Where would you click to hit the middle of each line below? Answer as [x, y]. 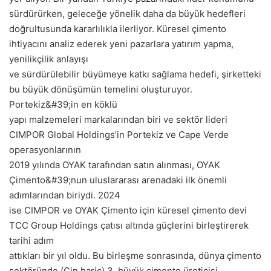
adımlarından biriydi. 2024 [65, 195]
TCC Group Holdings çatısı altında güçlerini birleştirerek [129, 225]
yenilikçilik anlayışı [49, 59]
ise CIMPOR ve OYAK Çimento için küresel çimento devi [128, 210]
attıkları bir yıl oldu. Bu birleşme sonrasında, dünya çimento [135, 256]
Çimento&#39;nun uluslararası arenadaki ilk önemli [118, 180]
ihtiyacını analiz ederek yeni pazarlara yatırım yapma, [121, 44]
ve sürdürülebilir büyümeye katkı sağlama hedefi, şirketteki [135, 74]
